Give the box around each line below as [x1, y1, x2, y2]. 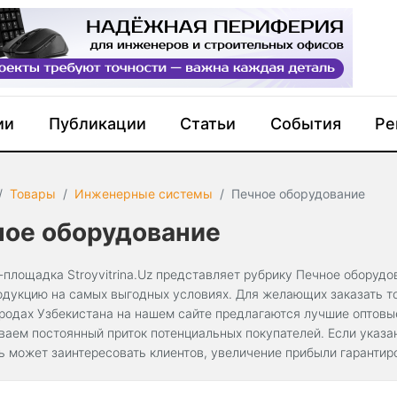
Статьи [180, 114, 237, 133]
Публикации [48, 114, 146, 133]
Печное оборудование [231, 186, 366, 201]
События [269, 114, 341, 133]
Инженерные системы [74, 186, 214, 201]
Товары [10, 186, 57, 201]
